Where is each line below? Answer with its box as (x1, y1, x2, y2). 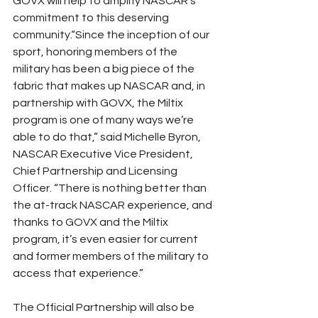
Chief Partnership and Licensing (13, 165, 180, 177)
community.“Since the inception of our (13, 28, 212, 40)
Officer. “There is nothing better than (13, 182, 209, 194)
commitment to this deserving (13, 11, 171, 23)
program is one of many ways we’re (13, 114, 196, 126)
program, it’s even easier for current (13, 233, 200, 245)
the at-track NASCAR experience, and (13, 199, 214, 211)
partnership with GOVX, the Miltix (13, 97, 185, 109)
